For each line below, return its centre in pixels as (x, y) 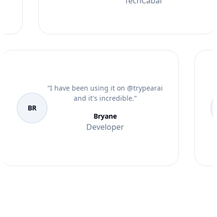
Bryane (124, 116)
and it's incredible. (123, 98)
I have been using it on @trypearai (125, 88)
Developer (124, 127)
